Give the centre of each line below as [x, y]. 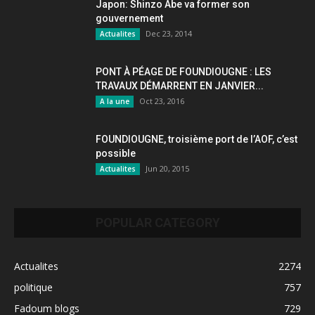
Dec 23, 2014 [169, 34]
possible [116, 154]
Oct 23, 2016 [162, 101]
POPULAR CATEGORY [157, 223]
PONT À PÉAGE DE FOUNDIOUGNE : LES [184, 72]
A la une [115, 102]
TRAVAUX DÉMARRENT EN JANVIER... [180, 86]
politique [33, 288]
